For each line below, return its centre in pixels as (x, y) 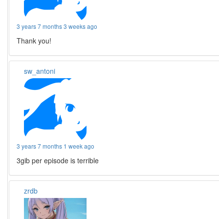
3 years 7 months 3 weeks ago (57, 26)
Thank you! (34, 41)
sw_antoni (40, 71)
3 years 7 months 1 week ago (56, 146)
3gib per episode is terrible (58, 161)
